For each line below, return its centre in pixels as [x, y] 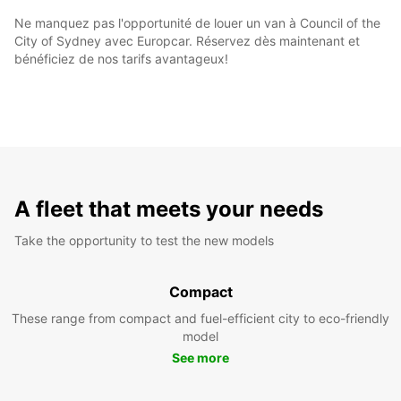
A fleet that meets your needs [169, 209]
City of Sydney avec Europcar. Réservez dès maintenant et [187, 40]
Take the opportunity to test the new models [144, 240]
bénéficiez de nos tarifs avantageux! [121, 58]
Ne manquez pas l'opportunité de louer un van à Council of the [197, 22]
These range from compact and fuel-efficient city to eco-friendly [200, 318]
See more [200, 357]
